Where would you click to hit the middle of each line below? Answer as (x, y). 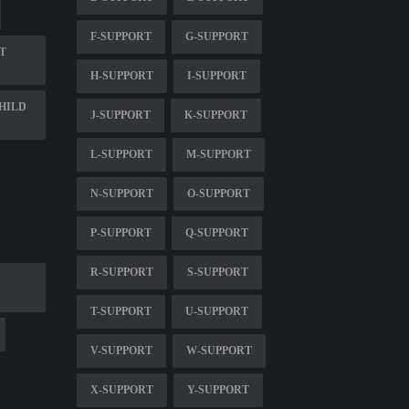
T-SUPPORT (121, 311)
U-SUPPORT (216, 311)
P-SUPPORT (121, 232)
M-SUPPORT (218, 154)
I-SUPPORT (216, 75)
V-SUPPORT (121, 350)
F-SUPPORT (121, 36)
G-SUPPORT (216, 36)
